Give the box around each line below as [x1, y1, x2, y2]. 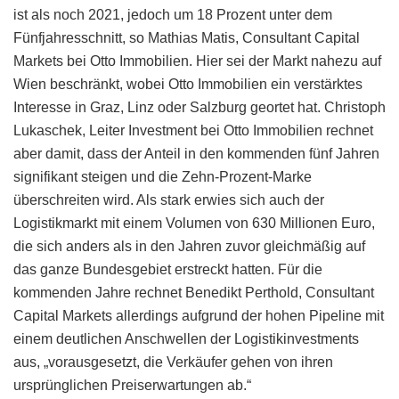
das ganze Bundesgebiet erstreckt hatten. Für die [13, 261, 322, 277]
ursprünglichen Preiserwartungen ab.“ [13, 377, 251, 393]
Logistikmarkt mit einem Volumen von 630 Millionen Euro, [13, 215, 375, 231]
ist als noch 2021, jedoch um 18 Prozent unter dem [13, 6, 332, 22]
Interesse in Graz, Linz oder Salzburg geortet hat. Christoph [13, 99, 386, 115]
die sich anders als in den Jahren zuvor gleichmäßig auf [13, 238, 365, 254]
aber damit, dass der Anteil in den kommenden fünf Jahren [13, 145, 379, 161]
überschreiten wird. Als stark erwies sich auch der [13, 191, 324, 208]
